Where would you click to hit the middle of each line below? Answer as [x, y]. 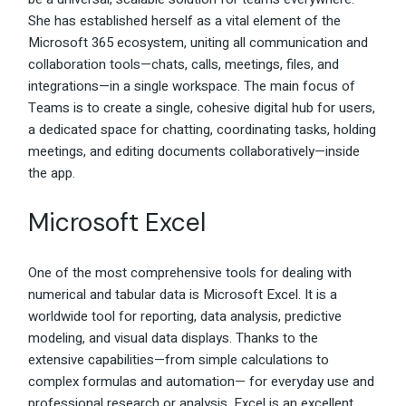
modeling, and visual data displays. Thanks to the [174, 338]
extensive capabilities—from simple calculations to [179, 360]
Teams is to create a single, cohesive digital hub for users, [202, 108]
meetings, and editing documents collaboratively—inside [194, 152]
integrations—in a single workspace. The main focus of [192, 87]
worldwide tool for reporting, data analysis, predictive [185, 317]
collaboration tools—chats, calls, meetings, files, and [184, 65]
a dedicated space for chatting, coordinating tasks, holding [203, 130]
